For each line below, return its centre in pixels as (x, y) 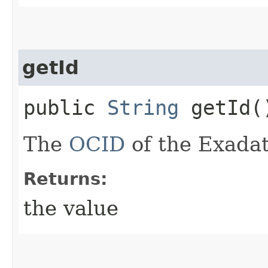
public (65, 107)
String (143, 107)
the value (71, 208)
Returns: (66, 179)
